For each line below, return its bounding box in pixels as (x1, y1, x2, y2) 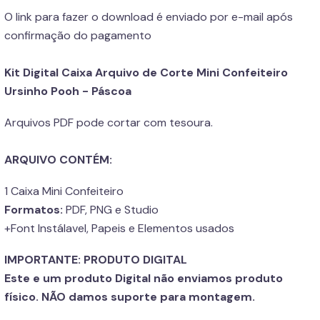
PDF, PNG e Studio (63, 202, 159, 217)
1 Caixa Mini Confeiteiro (4, 184, 124, 199)
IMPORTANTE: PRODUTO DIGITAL (4, 252, 187, 267)
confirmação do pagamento (4, 28, 151, 43)
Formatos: (4, 202, 63, 217)
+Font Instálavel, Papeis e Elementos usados (4, 221, 234, 236)
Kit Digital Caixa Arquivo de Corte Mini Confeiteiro (4, 65, 288, 80)
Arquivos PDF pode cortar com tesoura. (4, 115, 213, 130)
